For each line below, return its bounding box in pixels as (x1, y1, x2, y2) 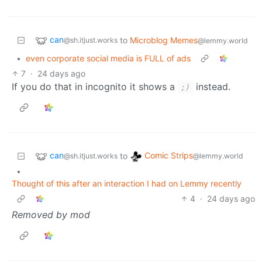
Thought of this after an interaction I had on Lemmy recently (12, 178, 242, 188)
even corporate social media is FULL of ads (26, 53, 191, 63)
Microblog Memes (130, 35, 198, 45)
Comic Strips (144, 150, 193, 161)
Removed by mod (12, 208, 90, 220)
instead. (193, 80, 230, 92)
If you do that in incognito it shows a (12, 80, 178, 92)
